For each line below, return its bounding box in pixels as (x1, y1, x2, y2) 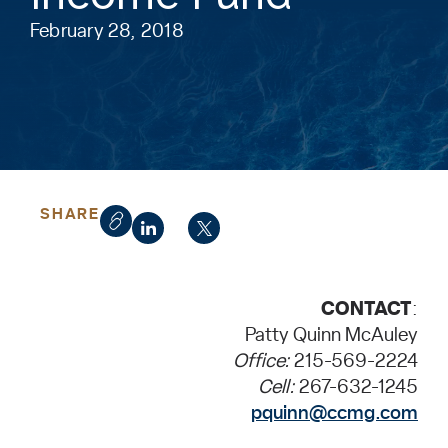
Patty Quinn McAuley (245, 325, 418, 345)
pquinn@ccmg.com (251, 403, 418, 423)
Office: (233, 351, 290, 371)
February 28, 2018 (30, 22, 184, 41)
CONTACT (321, 299, 412, 319)
